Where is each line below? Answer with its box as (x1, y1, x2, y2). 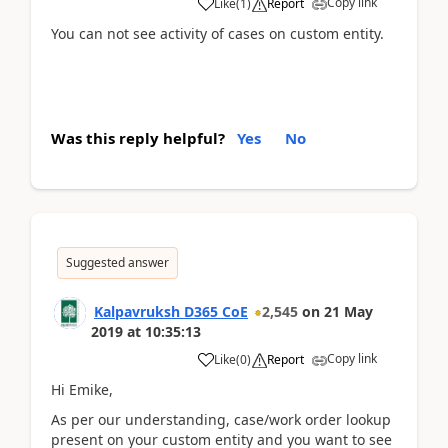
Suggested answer (66, 253, 169, 271)
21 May (324, 301, 373, 321)
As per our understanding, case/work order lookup (51, 410, 391, 429)
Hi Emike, (51, 379, 113, 399)
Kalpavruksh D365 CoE (94, 301, 248, 321)
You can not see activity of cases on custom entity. (51, 24, 384, 43)
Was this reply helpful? (51, 127, 225, 148)
